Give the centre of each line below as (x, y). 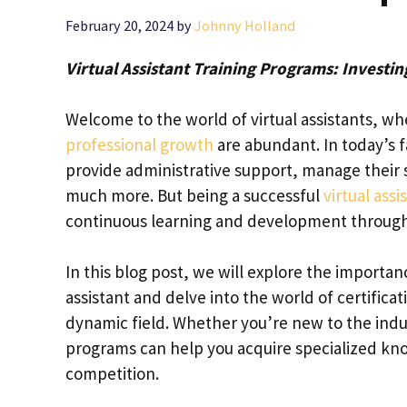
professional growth (139, 145)
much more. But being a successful (194, 196)
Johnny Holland (245, 26)
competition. (112, 374)
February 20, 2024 (119, 26)
